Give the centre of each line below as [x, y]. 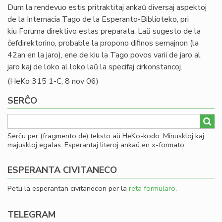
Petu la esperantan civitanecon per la [68, 188]
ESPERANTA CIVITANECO [62, 170]
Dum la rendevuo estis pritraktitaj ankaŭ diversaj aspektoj [107, 7]
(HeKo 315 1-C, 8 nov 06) [53, 81]
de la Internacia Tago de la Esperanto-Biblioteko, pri [98, 19]
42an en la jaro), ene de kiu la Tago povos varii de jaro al [104, 55]
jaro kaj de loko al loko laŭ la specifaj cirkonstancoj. [95, 67]
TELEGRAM [31, 215]
